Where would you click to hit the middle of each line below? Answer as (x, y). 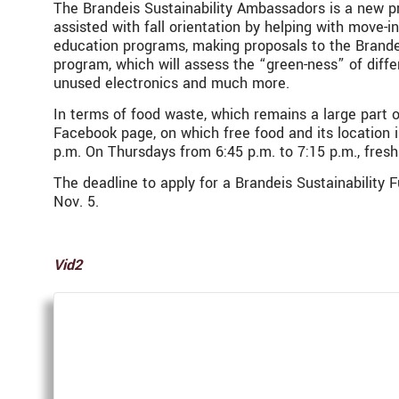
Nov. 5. (76, 202)
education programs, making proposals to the (204, 45)
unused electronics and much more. (171, 83)
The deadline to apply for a (144, 183)
